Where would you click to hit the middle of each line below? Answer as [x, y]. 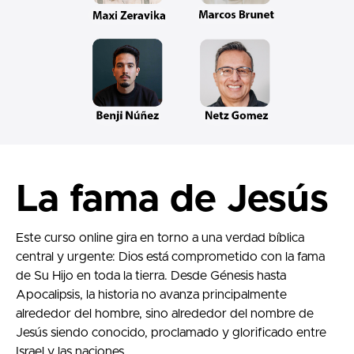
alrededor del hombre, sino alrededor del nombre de [165, 313]
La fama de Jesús [172, 200]
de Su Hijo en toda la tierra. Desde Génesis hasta [151, 275]
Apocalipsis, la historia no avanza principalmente [151, 294]
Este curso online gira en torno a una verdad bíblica [160, 237]
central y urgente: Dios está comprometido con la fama [170, 256]
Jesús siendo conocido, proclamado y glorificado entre [171, 332]
